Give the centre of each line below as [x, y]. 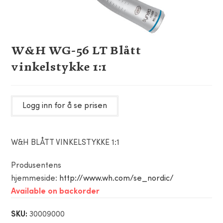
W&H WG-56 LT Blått [76, 50]
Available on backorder [56, 192]
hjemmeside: [35, 179]
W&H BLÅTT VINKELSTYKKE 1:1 [65, 143]
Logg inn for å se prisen [65, 106]
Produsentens [36, 166]
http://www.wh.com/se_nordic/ [117, 179]
